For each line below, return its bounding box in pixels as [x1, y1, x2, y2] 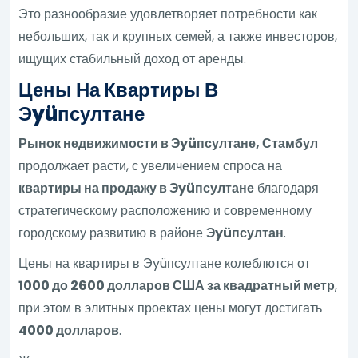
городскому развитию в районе [18, 223, 207, 242]
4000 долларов [18, 320, 120, 340]
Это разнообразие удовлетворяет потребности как [18, 4, 318, 23]
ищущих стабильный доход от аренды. [18, 49, 247, 68]
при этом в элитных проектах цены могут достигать [18, 298, 323, 317]
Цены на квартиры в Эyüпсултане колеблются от [18, 253, 311, 272]
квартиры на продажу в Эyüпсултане [18, 178, 255, 197]
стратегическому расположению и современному [18, 201, 312, 220]
